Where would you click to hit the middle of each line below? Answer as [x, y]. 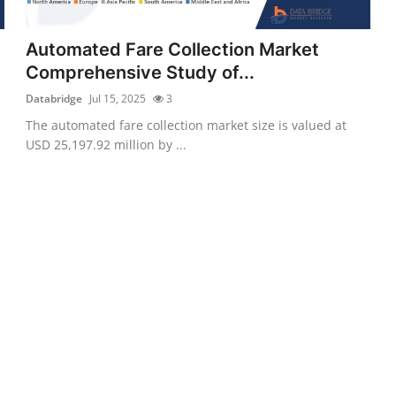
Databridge [54, 98]
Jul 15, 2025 [118, 98]
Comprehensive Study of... [141, 72]
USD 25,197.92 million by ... [107, 144]
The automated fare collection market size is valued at [187, 125]
